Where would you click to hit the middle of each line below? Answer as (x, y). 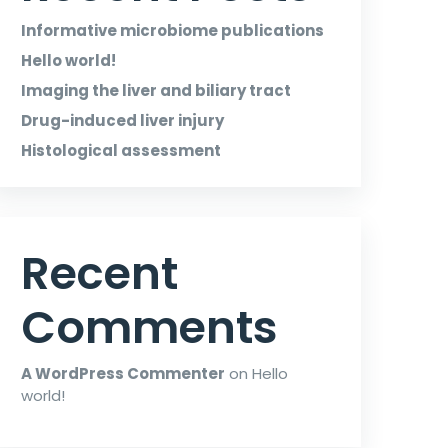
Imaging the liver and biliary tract (156, 90)
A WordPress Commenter (123, 373)
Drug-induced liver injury (122, 120)
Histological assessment (121, 150)
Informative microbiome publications (172, 30)
